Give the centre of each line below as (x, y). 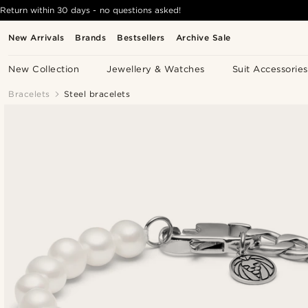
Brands (91, 37)
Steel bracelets (97, 94)
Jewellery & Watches (156, 69)
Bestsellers (141, 37)
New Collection (44, 69)
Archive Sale (203, 37)
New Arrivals (36, 37)
